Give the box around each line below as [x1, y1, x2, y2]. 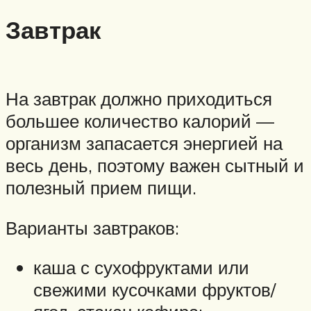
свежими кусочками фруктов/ [33, 278, 276, 301]
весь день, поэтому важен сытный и [6, 154, 304, 177]
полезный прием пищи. [6, 176, 196, 199]
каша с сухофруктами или [33, 256, 249, 279]
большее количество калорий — [6, 110, 274, 133]
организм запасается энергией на [6, 132, 283, 155]
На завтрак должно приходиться [6, 87, 272, 110]
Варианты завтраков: [6, 216, 179, 239]
